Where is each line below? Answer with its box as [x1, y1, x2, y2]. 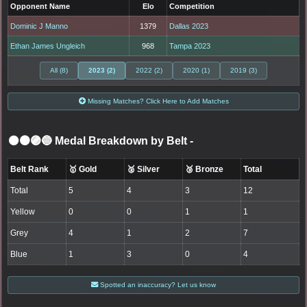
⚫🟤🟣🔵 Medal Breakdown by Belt [8, 135, 190, 147]
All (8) [50, 66, 68, 75]
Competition [169, 2, 215, 11]
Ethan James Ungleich [10, 42, 86, 51]
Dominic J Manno [10, 22, 69, 31]
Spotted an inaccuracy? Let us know [98, 281, 216, 289]
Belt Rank [10, 164, 49, 175]
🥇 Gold [69, 164, 97, 175]
